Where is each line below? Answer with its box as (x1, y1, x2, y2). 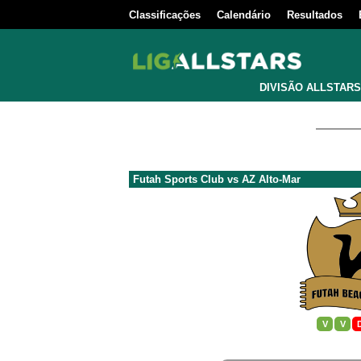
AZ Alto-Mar (242, 173, 301, 185)
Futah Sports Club (133, 173, 224, 185)
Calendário (217, 9, 271, 21)
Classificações (129, 9, 201, 21)
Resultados (287, 9, 342, 21)
